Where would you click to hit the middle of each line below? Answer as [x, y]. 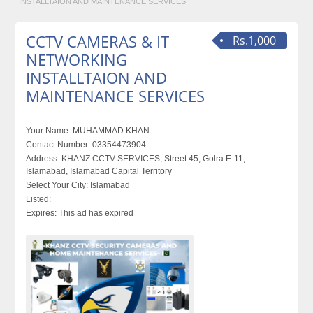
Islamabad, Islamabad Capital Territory [99, 171]
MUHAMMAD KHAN [110, 131]
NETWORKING [77, 59]
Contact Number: [58, 145]
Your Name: [49, 131]
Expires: [42, 213]
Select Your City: [57, 185]
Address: [43, 159]
